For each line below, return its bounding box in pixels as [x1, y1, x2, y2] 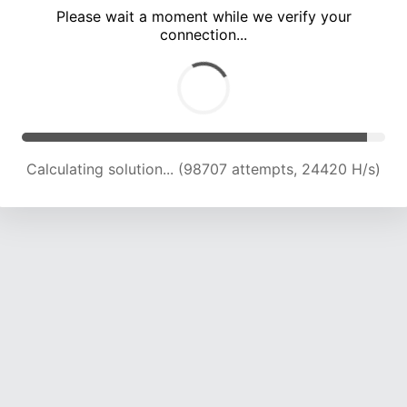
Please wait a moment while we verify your [55, 7, 352, 26]
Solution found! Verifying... [113, 160, 294, 179]
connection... [160, 25, 247, 45]
